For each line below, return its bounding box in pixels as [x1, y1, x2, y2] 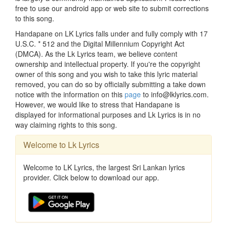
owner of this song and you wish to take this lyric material [15, 68, 198, 79]
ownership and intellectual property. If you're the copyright [15, 58, 200, 69]
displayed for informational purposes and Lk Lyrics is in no [15, 109, 201, 120]
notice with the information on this [15, 89, 125, 99]
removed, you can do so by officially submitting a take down [15, 79, 206, 89]
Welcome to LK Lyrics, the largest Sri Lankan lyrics [23, 162, 185, 172]
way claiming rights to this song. [15, 119, 117, 130]
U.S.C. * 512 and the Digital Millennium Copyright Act [15, 38, 184, 49]
